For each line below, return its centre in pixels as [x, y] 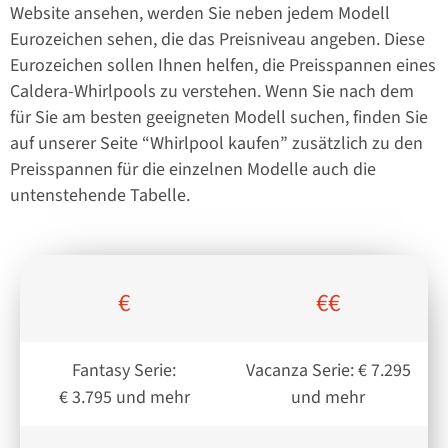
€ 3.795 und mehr [124, 397]
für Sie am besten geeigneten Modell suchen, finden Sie [219, 118]
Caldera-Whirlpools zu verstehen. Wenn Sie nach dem [212, 92]
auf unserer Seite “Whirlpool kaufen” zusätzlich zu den [216, 144]
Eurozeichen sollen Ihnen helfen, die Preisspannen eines [223, 66]
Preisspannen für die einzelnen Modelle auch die [193, 170]
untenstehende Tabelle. [100, 196]
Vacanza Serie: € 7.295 [328, 370]
